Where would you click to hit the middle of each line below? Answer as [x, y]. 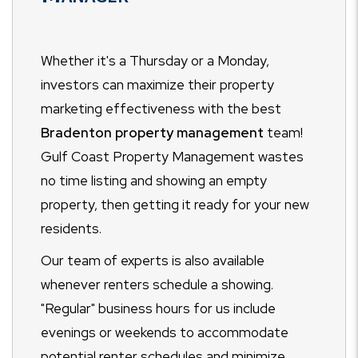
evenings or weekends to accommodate [165, 332]
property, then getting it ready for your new [175, 204]
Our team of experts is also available [153, 260]
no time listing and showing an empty [154, 180]
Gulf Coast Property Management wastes [172, 156]
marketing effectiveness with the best [161, 108]
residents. [71, 228]
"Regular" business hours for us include [158, 308]
